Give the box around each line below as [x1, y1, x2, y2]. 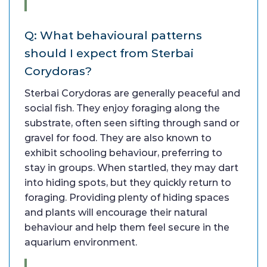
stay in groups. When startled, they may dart [24, 162, 238, 173]
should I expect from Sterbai [24, 45, 194, 60]
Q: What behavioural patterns [24, 27, 202, 42]
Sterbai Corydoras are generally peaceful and [24, 87, 240, 99]
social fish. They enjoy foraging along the [24, 102, 220, 114]
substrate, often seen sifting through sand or [24, 117, 240, 129]
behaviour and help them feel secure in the [24, 221, 229, 233]
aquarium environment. [24, 236, 137, 248]
